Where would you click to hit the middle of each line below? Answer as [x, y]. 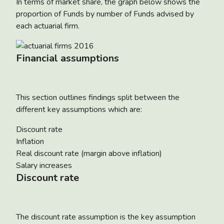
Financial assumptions [67, 58]
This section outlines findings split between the [98, 97]
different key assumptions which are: [79, 109]
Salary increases [44, 165]
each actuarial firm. [48, 26]
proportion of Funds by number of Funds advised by [105, 14]
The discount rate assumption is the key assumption [106, 217]
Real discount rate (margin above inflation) [89, 153]
